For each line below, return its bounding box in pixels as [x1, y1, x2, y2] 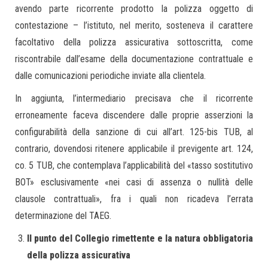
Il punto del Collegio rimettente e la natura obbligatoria [27, 233, 253, 244]
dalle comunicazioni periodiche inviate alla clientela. [15, 70, 211, 81]
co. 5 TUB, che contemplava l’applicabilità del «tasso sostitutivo [15, 160, 253, 171]
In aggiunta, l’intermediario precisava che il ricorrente [15, 93, 253, 104]
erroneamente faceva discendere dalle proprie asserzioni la [15, 109, 253, 121]
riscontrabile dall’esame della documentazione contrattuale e [15, 53, 253, 65]
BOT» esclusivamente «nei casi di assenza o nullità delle [15, 176, 253, 188]
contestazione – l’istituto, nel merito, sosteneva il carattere [15, 20, 253, 31]
